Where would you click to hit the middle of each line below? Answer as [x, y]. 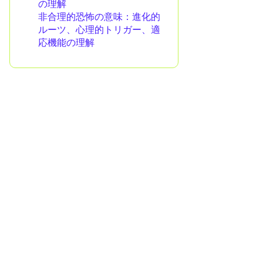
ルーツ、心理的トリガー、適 [99, 30]
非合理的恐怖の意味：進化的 [99, 17]
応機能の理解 [66, 43]
